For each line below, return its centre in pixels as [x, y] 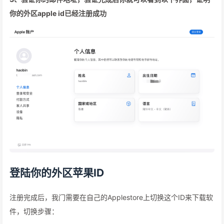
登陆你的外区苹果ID [57, 173]
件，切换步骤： [34, 211]
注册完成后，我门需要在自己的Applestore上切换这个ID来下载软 [111, 197]
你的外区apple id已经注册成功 [58, 13]
